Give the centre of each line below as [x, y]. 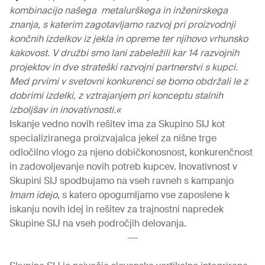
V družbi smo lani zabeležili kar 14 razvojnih [146, 53]
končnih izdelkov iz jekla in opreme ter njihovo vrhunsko [129, 39]
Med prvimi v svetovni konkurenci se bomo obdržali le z [129, 81]
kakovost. [30, 53]
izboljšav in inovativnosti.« [65, 110]
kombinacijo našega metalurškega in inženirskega [119, 10]
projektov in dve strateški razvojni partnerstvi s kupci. [124, 67]
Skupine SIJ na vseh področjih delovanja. [98, 223]
